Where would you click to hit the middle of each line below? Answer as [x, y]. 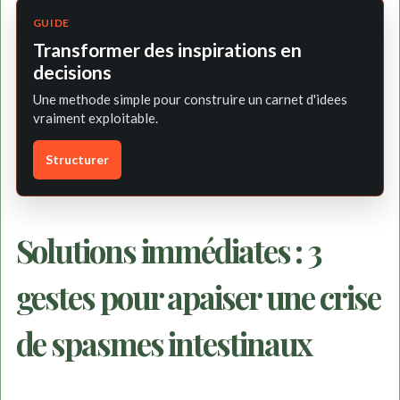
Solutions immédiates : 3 [169, 250]
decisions [72, 72]
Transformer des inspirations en [167, 50]
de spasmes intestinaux [164, 343]
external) [296, 17]
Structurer [77, 160]
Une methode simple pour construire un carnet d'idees [190, 100]
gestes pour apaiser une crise [198, 296]
